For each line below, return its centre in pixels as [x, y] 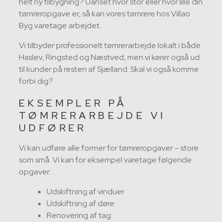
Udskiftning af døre [81, 204]
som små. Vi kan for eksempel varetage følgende [105, 160]
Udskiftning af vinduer [85, 192]
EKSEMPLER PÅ [73, 103]
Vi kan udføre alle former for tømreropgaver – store [109, 148]
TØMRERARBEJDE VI [92, 116]
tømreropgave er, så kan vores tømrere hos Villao [105, 14]
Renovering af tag [79, 216]
